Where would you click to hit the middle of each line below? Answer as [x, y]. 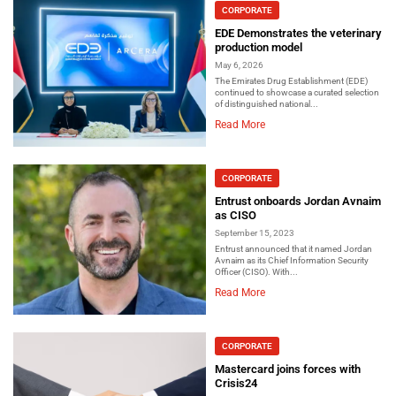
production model [259, 47]
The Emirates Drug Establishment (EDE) [291, 80]
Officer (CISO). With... [256, 271]
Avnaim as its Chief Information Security [292, 260]
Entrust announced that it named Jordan [293, 248]
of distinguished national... [267, 103]
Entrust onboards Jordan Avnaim [298, 201]
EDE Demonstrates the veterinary [298, 33]
